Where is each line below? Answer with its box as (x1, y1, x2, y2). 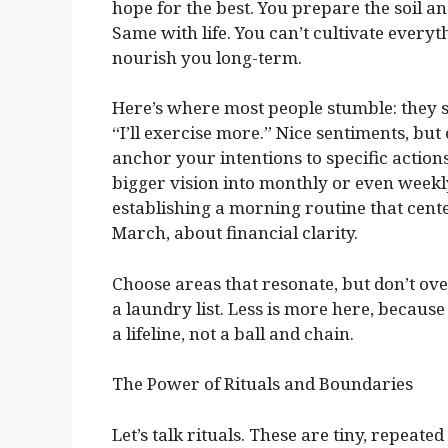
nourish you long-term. (112, 45, 302, 69)
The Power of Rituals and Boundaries (112, 372, 413, 396)
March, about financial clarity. (112, 221, 358, 245)
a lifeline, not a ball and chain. (112, 321, 354, 345)
